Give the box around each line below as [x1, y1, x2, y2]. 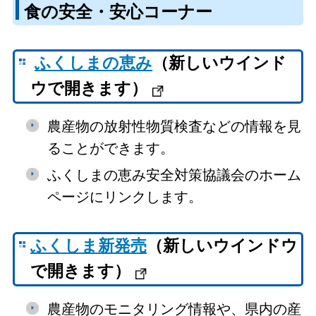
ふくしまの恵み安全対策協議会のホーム [47, 166, 301, 183]
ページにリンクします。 [47, 188, 202, 205]
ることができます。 [47, 140, 174, 156]
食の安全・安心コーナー [23, 2, 212, 21]
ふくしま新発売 [30, 237, 147, 255]
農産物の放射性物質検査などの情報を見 [47, 118, 301, 134]
